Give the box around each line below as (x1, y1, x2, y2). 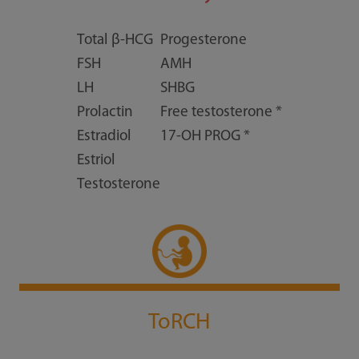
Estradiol (76, 129, 131, 145)
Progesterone (159, 33, 247, 49)
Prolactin (76, 105, 133, 121)
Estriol (76, 153, 115, 169)
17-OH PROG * (159, 129, 250, 145)
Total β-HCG (76, 33, 153, 49)
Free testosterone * (159, 105, 282, 121)
